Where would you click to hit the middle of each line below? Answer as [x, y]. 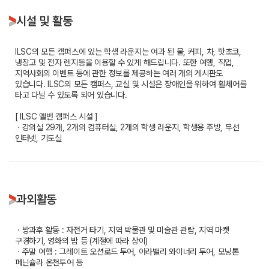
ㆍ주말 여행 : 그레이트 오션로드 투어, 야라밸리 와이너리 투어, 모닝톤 [127, 252]
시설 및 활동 [44, 21]
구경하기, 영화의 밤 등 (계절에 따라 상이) [82, 241]
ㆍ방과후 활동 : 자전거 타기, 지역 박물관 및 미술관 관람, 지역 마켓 [122, 230]
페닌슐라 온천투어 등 [49, 263]
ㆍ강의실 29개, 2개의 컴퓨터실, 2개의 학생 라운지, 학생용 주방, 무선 [127, 128]
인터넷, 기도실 [38, 138]
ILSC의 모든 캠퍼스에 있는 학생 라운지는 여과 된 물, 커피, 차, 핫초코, [128, 52]
